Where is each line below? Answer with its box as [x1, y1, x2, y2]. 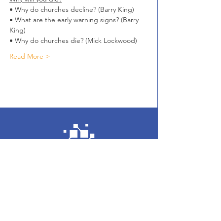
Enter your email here [15, 203, 92, 213]
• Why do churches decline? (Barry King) [9, 5, 134, 14]
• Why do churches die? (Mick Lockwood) [9, 36, 137, 45]
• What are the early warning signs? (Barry [9, 15, 141, 24]
